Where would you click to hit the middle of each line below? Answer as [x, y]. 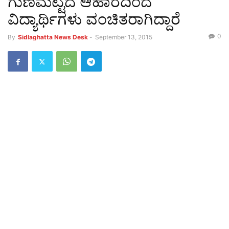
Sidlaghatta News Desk [53, 37]
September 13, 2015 [124, 37]
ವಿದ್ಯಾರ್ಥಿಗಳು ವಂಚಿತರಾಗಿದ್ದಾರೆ [94, 19]
